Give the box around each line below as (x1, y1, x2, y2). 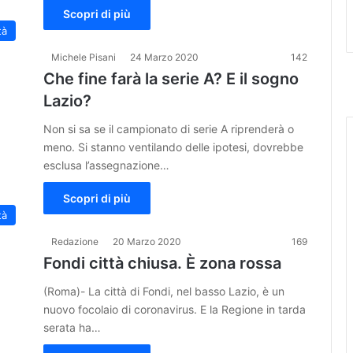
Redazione (51, 235, 98, 247)
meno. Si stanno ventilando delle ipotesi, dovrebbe (43, 139, 303, 154)
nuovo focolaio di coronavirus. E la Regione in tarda (43, 302, 306, 316)
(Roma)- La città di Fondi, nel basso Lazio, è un (43, 284, 284, 298)
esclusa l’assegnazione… (43, 158, 169, 172)
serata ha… (43, 320, 101, 334)
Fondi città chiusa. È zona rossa (43, 253, 281, 273)
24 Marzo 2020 (130, 50, 199, 63)
